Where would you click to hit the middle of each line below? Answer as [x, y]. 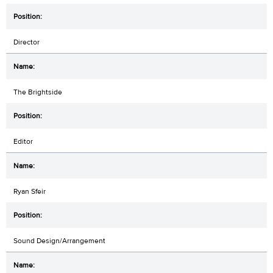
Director [27, 42]
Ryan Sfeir [30, 191]
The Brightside [38, 92]
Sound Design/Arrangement [59, 240]
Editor [23, 141]
